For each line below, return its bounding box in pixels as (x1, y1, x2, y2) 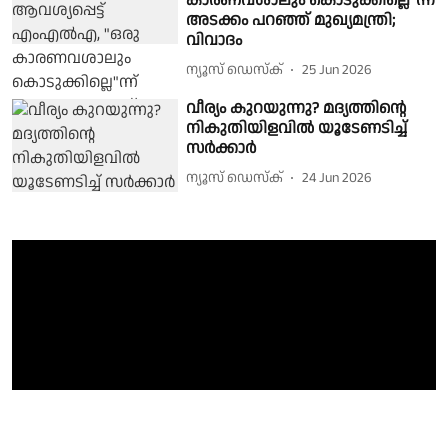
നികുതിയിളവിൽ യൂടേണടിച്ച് (186, 116, 408, 140)
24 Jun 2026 (302, 168, 373, 189)
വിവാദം (186, 28, 243, 52)
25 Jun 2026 (302, 60, 373, 81)
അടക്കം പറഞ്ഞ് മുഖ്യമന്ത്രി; (186, 8, 396, 32)
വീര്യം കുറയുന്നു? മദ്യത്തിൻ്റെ (186, 96, 407, 120)
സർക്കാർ (186, 136, 257, 160)
